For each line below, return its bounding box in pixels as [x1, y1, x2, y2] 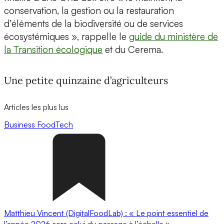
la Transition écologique [4, 43, 102, 56]
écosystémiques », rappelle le [4, 30, 129, 43]
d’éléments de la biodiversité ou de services [4, 17, 183, 30]
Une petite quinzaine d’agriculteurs [4, 73, 168, 86]
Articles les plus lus [4, 101, 68, 112]
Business [4, 119, 37, 129]
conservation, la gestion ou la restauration [4, 4, 174, 17]
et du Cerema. [102, 43, 163, 56]
